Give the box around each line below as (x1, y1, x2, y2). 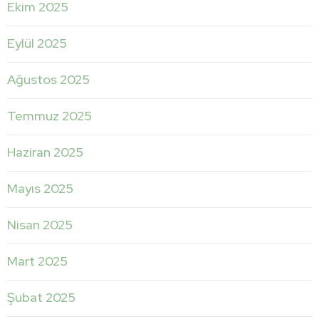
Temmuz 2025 (7, 107, 92, 124)
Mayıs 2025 (7, 179, 73, 197)
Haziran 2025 (7, 143, 83, 160)
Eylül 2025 (7, 34, 67, 51)
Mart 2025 (7, 252, 68, 269)
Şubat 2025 (7, 288, 75, 305)
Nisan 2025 (7, 216, 73, 233)
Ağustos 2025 (7, 70, 90, 88)
